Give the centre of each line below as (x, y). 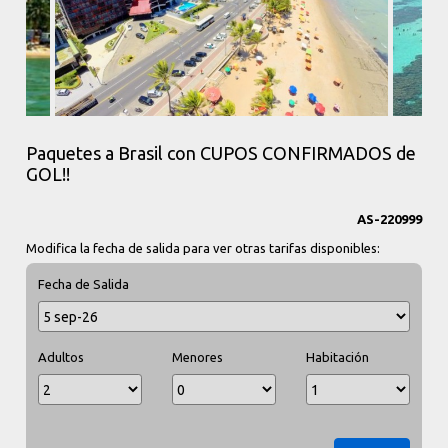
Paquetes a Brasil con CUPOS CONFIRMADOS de (221, 153)
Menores (198, 357)
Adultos (61, 357)
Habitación (337, 357)
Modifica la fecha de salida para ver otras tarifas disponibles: (203, 248)
